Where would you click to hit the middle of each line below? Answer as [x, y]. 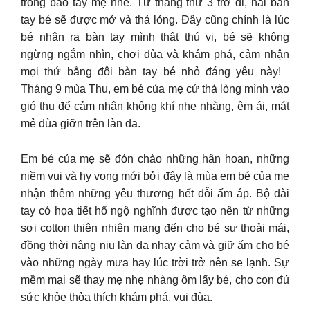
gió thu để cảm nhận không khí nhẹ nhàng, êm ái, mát [155, 107]
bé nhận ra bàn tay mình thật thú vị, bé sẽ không [155, 37]
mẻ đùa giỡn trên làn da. [81, 124]
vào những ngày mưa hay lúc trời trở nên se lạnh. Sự [155, 262]
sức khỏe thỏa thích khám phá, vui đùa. [117, 297]
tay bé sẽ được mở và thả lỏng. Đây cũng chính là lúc [155, 20]
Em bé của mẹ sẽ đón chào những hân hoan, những [155, 158]
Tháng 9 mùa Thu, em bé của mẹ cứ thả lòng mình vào [155, 89]
